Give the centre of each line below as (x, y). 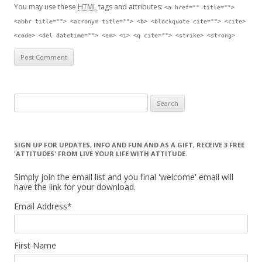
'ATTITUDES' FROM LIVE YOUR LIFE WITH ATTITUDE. (101, 154)
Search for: (34, 101)
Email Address (41, 206)
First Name (35, 245)
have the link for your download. (75, 187)
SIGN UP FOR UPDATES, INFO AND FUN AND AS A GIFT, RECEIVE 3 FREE (129, 145)
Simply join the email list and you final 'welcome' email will (124, 177)
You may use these (46, 7)
